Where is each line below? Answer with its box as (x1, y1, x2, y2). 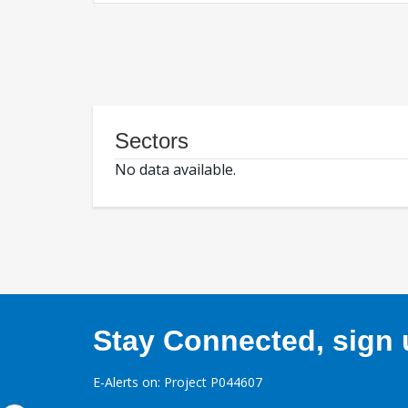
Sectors (115, 128, 189, 154)
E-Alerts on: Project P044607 (93, 373, 262, 392)
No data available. (115, 159, 236, 180)
